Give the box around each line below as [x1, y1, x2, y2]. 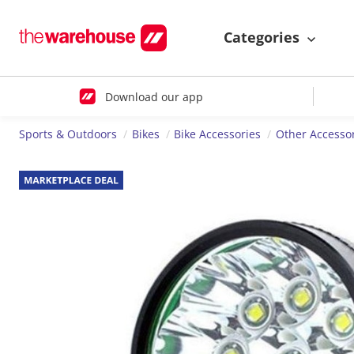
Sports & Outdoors [19, 126, 117, 142]
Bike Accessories [174, 126, 262, 142]
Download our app [104, 88, 203, 104]
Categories [224, 28, 303, 47]
